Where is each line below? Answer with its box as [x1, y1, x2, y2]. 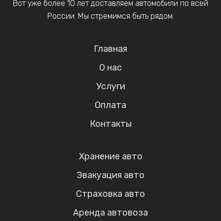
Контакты [89, 118, 132, 129]
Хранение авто [78, 150, 143, 162]
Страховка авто [76, 188, 145, 199]
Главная [94, 43, 127, 54]
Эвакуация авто [76, 169, 145, 181]
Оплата [95, 99, 126, 110]
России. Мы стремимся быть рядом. [47, 11, 174, 21]
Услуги [96, 80, 125, 92]
